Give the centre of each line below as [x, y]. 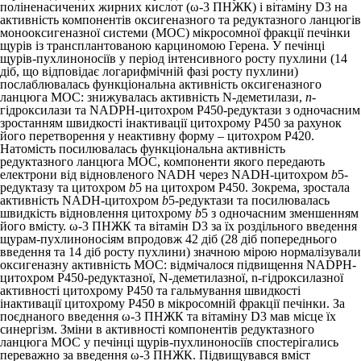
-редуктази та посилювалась [252, 200]
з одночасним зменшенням [283, 213]
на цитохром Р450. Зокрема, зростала [246, 187]
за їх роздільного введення [282, 226]
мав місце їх [301, 316]
